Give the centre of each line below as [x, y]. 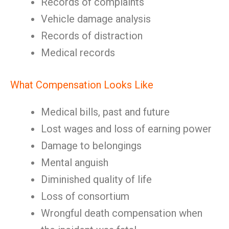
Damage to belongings [91, 146]
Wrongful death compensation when [122, 213]
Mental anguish [75, 163]
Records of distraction [92, 36]
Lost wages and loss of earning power [126, 129]
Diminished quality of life [96, 179]
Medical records [78, 53]
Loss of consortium [85, 196]
